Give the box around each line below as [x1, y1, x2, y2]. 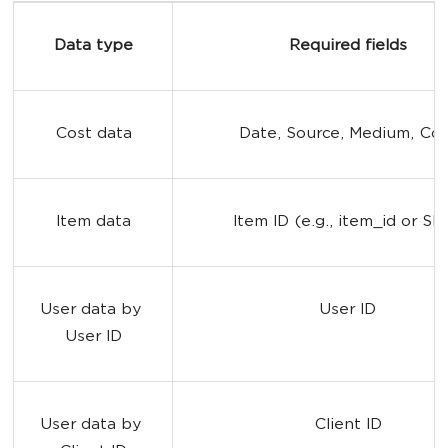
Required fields [288, 38, 407, 55]
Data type [53, 38, 133, 55]
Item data [55, 214, 131, 231]
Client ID [313, 417, 382, 434]
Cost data [54, 126, 132, 143]
